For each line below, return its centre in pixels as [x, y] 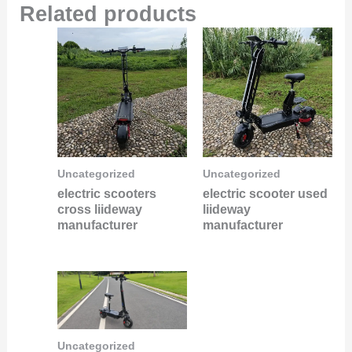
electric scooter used [265, 193]
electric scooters [106, 193]
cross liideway [99, 209]
